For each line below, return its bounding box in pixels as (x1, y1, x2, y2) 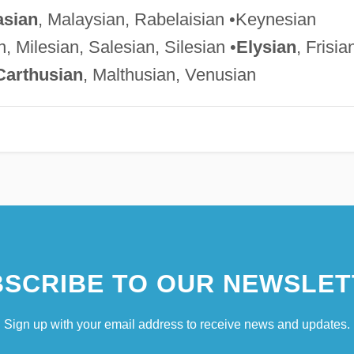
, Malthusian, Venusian (82, 64, 256, 85)
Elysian (235, 36, 296, 57)
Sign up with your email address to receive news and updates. (4, 317, 350, 331)
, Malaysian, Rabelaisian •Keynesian (37, 9, 316, 29)
